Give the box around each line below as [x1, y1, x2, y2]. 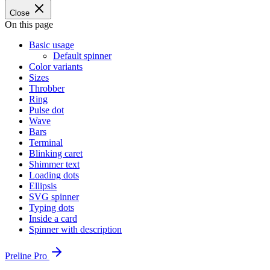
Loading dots [29, 170, 79, 180]
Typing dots [29, 202, 74, 213]
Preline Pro [5, 251, 49, 261]
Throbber [29, 83, 64, 93]
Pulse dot [29, 105, 64, 115]
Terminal [29, 137, 63, 148]
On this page [5, 19, 53, 30]
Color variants [29, 61, 83, 72]
